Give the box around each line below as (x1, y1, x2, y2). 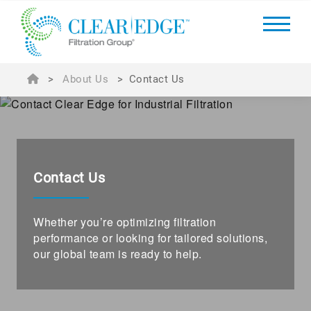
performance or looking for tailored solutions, (33, 229, 267, 246)
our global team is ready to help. (33, 245, 202, 262)
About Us (62, 73, 108, 85)
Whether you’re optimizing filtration (33, 213, 216, 230)
